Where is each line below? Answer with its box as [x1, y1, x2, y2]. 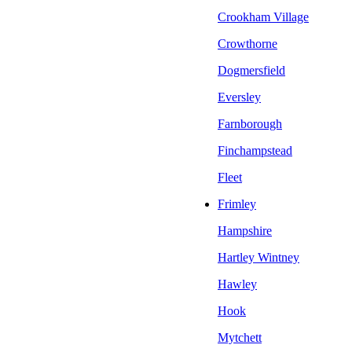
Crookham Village [218, 10, 309, 24]
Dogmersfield [218, 64, 285, 78]
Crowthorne [218, 37, 277, 51]
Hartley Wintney [218, 251, 299, 265]
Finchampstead [218, 144, 292, 158]
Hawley [218, 277, 257, 291]
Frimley [218, 197, 256, 211]
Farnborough [218, 117, 282, 131]
